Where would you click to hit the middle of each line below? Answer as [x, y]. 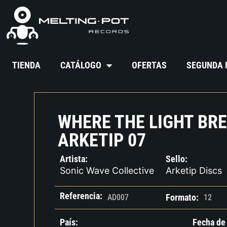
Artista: [74, 159]
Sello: [177, 159]
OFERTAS [149, 65]
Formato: [182, 198]
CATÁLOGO [81, 65]
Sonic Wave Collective [107, 171]
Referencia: [81, 196]
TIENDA [27, 65]
